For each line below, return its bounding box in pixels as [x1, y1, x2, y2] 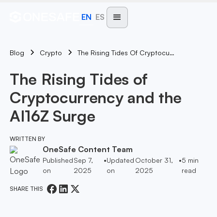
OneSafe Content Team [43, 144, 133, 154]
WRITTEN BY [10, 135, 45, 142]
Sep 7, [73, 156, 93, 164]
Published [43, 156, 73, 164]
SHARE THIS [10, 185, 46, 192]
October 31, [135, 156, 173, 164]
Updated [106, 156, 134, 164]
